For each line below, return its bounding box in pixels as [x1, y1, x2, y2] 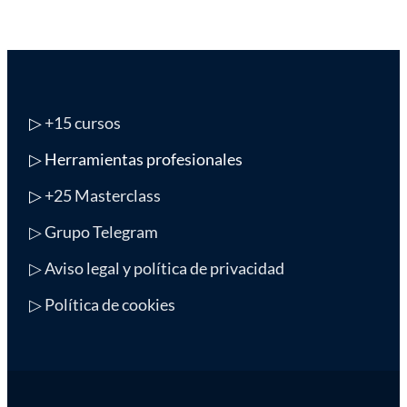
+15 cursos [44, 112, 121, 133]
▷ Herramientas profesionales [28, 148, 243, 169]
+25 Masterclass [44, 184, 161, 205]
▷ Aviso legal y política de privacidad [28, 257, 284, 278]
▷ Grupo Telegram [28, 221, 158, 242]
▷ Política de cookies [28, 293, 175, 314]
